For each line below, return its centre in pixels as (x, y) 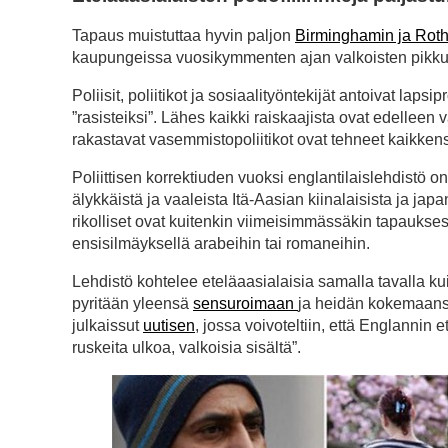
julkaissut (107, 326)
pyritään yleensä (132, 304)
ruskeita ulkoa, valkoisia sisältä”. (186, 348)
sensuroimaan (245, 304)
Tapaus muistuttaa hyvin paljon (183, 36)
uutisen (169, 326)
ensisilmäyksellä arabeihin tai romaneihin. (221, 244)
